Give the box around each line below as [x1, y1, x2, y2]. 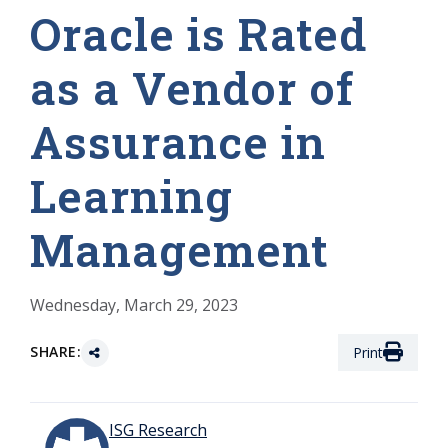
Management [30, 219, 329, 279]
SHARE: [30, 342, 81, 362]
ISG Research [109, 419, 207, 442]
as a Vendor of [30, 57, 354, 117]
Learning [30, 165, 233, 225]
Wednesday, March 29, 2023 [30, 293, 238, 316]
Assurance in [30, 111, 326, 171]
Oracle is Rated [30, 3, 367, 63]
